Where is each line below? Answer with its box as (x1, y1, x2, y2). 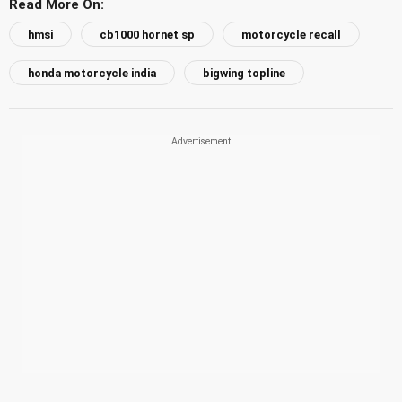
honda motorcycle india (28, 66, 156, 80)
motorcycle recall (241, 27, 341, 41)
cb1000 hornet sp (100, 27, 195, 41)
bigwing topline (203, 66, 285, 80)
